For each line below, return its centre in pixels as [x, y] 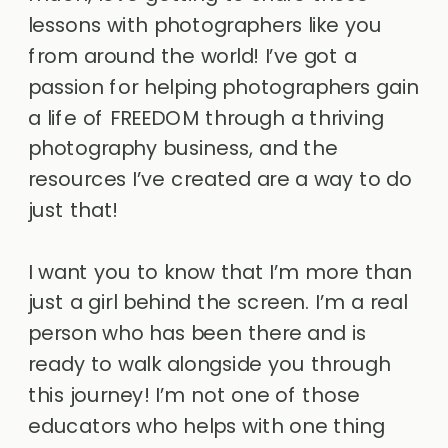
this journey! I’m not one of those [194, 394]
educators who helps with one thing [206, 425]
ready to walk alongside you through [209, 363]
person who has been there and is [197, 333]
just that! [73, 209]
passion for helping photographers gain [224, 86]
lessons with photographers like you [205, 25]
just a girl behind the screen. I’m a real [218, 302]
